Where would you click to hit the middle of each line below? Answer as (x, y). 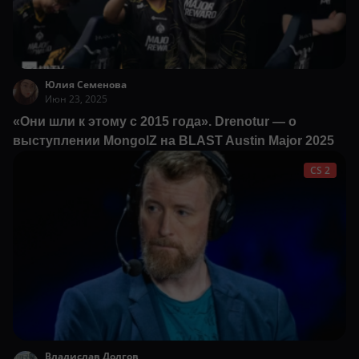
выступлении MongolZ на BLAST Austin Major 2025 (173, 141)
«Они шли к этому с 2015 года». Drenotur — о (155, 122)
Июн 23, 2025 (76, 99)
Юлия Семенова (86, 85)
